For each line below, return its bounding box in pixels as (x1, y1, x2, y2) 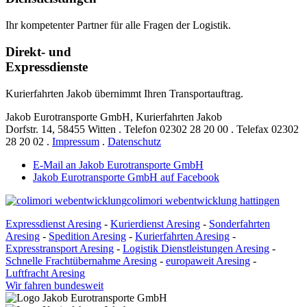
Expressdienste (5, 59, 88, 74)
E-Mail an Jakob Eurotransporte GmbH (33, 158, 204, 171)
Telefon (124, 123, 160, 135)
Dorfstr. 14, (5, 123, 58, 135)
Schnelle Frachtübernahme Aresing (5, 254, 157, 267)
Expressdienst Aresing (5, 217, 101, 230)
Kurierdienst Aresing (110, 217, 200, 230)
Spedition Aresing (49, 230, 126, 242)
